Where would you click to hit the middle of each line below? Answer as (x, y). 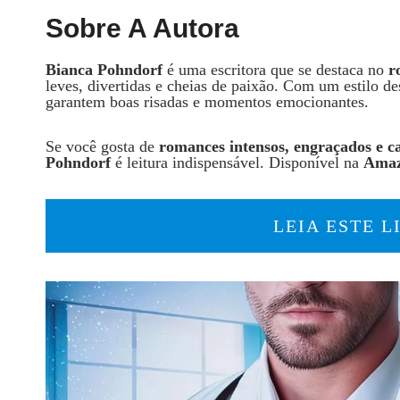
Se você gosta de (102, 146)
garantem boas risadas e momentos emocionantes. (207, 101)
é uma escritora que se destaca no (275, 69)
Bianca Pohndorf (104, 69)
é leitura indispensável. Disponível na (237, 162)
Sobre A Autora (142, 28)
